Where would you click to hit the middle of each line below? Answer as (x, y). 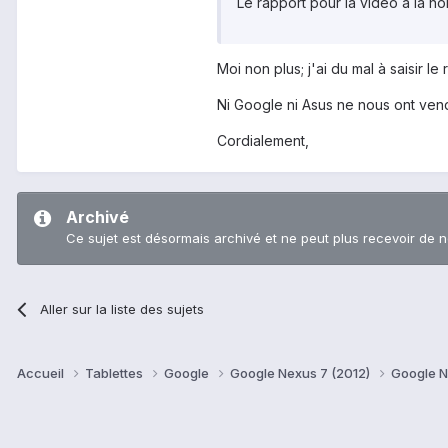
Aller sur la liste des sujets (122, 308)
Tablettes (115, 372)
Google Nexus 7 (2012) (301, 372)
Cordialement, (263, 140)
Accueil (42, 372)
